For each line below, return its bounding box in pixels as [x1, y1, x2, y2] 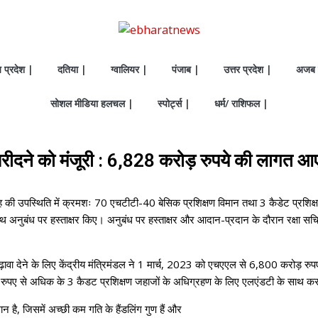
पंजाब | [172, 62, 199, 76]
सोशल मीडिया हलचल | [50, 97, 133, 110]
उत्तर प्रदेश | [224, 62, 272, 76]
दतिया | [57, 62, 87, 76]
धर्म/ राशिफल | [214, 97, 268, 110]
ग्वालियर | [111, 62, 148, 76]
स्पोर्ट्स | [157, 97, 190, 110]
